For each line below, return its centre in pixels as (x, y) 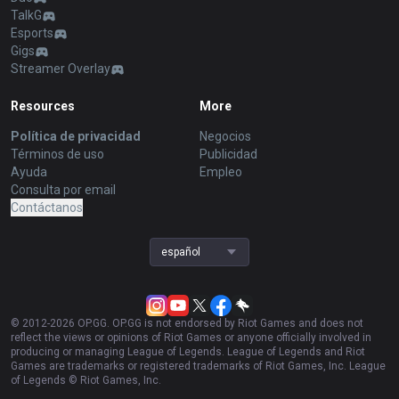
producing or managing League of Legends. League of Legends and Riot (188, 352)
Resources (43, 106)
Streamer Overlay (61, 69)
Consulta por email (63, 190)
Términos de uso (57, 155)
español (181, 252)
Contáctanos (47, 208)
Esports (32, 33)
